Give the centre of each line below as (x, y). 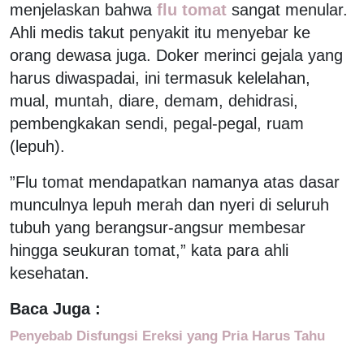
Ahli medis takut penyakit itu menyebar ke (160, 32)
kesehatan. (50, 273)
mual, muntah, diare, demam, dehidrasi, (154, 100)
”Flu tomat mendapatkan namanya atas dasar (175, 182)
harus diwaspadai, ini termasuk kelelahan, (160, 78)
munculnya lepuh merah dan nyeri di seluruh (169, 204)
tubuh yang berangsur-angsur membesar (158, 227)
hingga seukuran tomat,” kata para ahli (149, 250)
